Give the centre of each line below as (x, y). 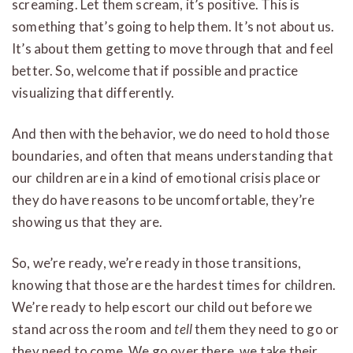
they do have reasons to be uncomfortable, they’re (163, 199)
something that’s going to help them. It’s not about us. (173, 26)
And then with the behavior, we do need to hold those (171, 133)
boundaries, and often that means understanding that (173, 155)
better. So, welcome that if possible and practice (155, 70)
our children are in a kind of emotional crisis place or (167, 177)
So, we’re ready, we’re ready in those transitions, (157, 262)
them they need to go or (266, 329)
